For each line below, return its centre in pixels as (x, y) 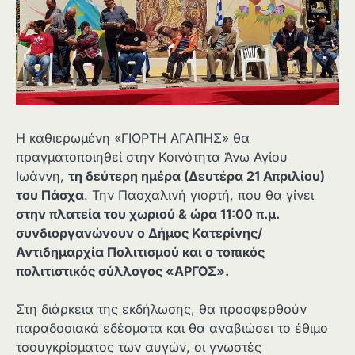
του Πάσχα (50, 195)
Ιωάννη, (42, 176)
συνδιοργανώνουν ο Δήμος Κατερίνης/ (139, 233)
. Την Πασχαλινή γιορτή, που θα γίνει (199, 195)
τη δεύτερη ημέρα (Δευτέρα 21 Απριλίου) (197, 176)
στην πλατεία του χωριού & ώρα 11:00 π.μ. (148, 214)
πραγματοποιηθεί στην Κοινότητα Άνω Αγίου (152, 157)
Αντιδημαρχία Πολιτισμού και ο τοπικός (140, 252)
